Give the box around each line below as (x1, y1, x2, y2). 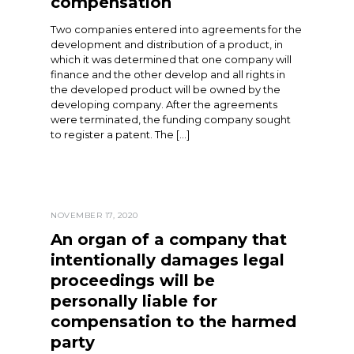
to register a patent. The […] (51, 128, 190, 141)
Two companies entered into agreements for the (51, 23, 302, 36)
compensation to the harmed (51, 312, 296, 332)
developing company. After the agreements (51, 98, 277, 111)
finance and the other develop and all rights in (51, 68, 285, 81)
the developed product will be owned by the (51, 83, 281, 96)
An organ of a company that (51, 230, 287, 250)
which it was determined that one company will (51, 53, 292, 66)
